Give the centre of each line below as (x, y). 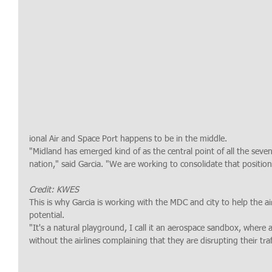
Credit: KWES (54, 190)
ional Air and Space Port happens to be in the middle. (128, 139)
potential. (47, 216)
